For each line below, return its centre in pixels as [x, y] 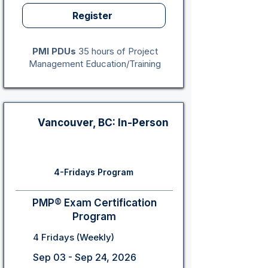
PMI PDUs [54, 51]
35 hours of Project [117, 51]
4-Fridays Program [93, 172]
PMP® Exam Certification [94, 203]
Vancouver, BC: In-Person [103, 123]
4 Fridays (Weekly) [74, 237]
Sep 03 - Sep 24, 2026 [85, 257]
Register [93, 16]
